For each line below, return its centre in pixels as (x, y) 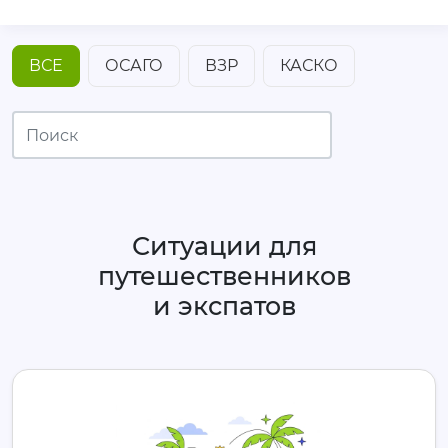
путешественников (224, 276)
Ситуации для (224, 246)
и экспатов (224, 306)
